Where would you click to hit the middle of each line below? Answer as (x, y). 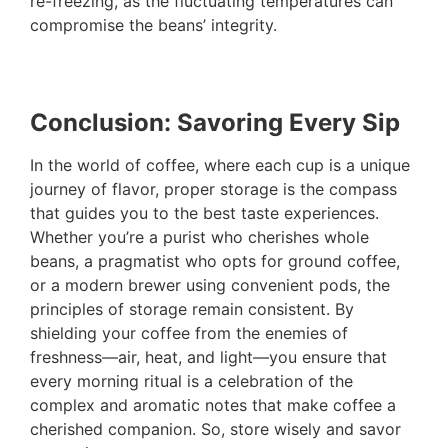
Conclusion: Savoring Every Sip (215, 122)
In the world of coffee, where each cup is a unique (220, 164)
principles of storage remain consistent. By (192, 308)
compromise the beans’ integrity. (153, 24)
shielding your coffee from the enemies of (189, 332)
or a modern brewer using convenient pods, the (210, 284)
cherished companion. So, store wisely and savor (215, 428)
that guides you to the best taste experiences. (204, 212)
